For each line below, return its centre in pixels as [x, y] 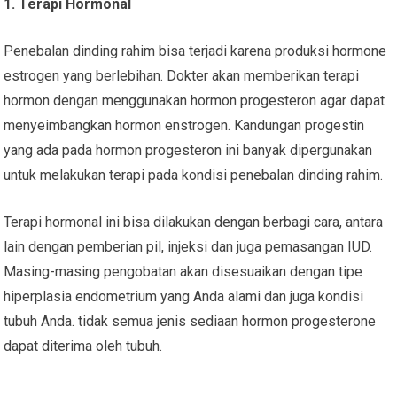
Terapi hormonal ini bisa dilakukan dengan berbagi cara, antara [194, 222]
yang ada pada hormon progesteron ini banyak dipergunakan [188, 150]
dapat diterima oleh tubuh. [83, 346]
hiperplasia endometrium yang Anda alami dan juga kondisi [184, 296]
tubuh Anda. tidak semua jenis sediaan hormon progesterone [190, 321]
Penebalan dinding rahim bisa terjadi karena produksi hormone [195, 51]
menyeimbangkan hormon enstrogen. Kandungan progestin [184, 125]
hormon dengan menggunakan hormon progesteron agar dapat [195, 100]
